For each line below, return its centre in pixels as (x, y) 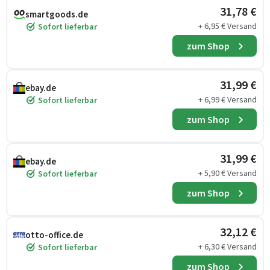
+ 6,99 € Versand (228, 99)
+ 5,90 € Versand (228, 173)
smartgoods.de (57, 14)
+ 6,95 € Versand (228, 26)
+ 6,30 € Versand (228, 246)
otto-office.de (54, 235)
